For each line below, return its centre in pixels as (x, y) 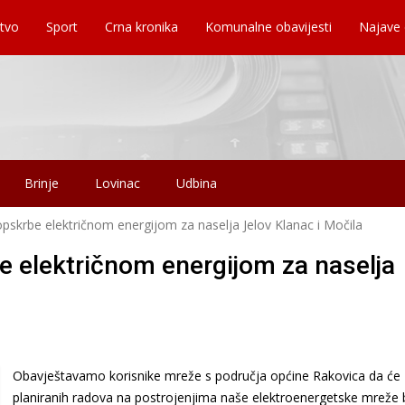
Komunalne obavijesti (268, 27)
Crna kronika (141, 27)
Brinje (42, 183)
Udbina (197, 183)
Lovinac (118, 183)
